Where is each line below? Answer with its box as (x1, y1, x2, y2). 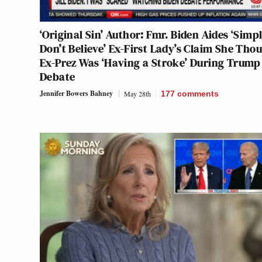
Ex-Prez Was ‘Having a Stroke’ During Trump (40, 54, 261, 71)
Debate (40, 68, 75, 85)
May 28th (124, 88, 151, 98)
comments (177, 88, 219, 98)
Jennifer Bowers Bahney (40, 88, 113, 98)
